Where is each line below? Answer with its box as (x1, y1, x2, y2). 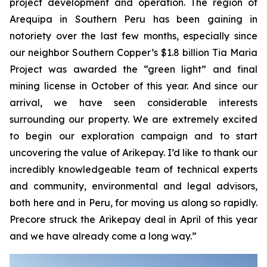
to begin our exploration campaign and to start (10, 130, 257, 142)
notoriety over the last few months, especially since (10, 30, 257, 42)
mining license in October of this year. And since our (10, 80, 257, 92)
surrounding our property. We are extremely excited (10, 113, 257, 126)
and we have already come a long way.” (10, 230, 197, 243)
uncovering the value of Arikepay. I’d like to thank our (10, 147, 257, 159)
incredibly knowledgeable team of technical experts (10, 163, 257, 176)
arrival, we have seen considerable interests (10, 97, 257, 109)
